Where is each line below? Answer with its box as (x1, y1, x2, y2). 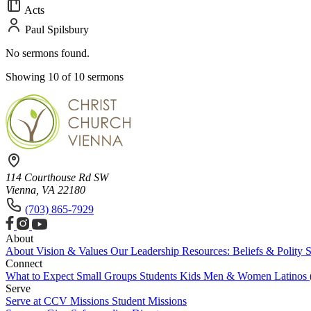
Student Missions (112, 294, 187, 307)
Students (140, 269, 180, 282)
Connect (6, 257, 42, 269)
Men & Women (203, 269, 274, 282)
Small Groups (76, 269, 140, 282)
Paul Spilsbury (22, 23, 89, 35)
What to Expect (6, 269, 76, 282)
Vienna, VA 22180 (6, 183, 85, 196)
